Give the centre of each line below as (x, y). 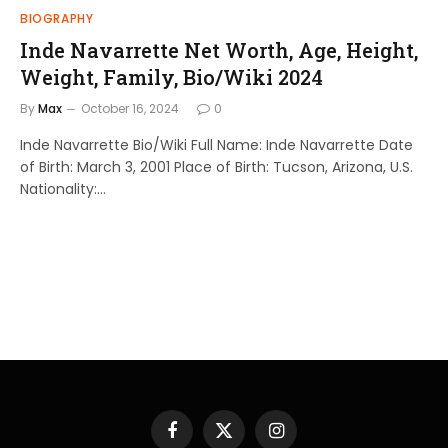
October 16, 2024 (130, 108)
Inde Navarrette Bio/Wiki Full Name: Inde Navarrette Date (216, 144)
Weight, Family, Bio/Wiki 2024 (171, 76)
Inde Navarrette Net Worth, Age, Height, (219, 49)
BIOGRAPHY (57, 18)
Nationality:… (63, 188)
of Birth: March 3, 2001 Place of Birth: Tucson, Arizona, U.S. (216, 166)
